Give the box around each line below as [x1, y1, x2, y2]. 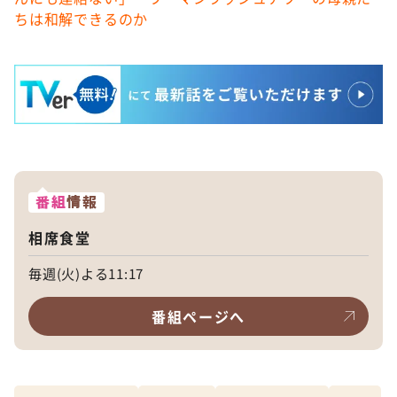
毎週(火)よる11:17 [28, 262, 144, 283]
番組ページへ [152, 305, 245, 327]
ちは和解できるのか [14, 8, 149, 29]
